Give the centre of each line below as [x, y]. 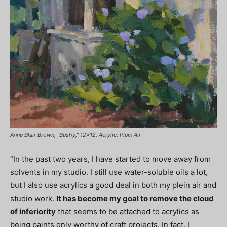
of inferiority [33, 211]
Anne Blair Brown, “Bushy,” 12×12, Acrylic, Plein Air [75, 135]
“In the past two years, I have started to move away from [110, 159]
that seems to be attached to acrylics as [127, 211]
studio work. [33, 198]
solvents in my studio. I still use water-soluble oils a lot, [109, 172]
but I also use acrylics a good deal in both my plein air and [113, 185]
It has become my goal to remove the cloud [135, 198]
